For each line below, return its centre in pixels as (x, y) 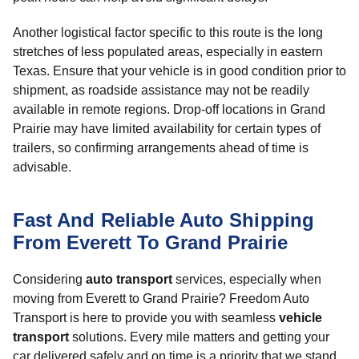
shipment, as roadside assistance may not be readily (161, 90)
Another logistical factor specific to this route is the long (168, 32)
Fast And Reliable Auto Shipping (163, 220)
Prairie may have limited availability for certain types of (167, 129)
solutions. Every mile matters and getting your (199, 337)
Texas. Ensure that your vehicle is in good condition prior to (179, 71)
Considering (49, 279)
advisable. (42, 167)
